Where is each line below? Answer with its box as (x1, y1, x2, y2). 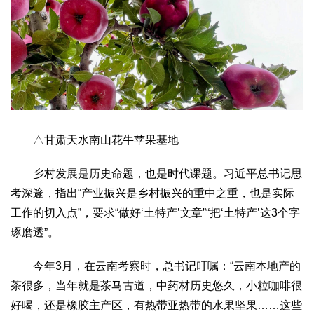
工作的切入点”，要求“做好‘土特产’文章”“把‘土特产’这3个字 (11, 206, 300, 219)
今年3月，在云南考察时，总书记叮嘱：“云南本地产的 (11, 259, 301, 272)
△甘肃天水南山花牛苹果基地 (11, 133, 179, 146)
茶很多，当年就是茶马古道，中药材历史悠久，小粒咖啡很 (11, 279, 302, 292)
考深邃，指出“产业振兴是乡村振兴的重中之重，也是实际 (11, 186, 294, 199)
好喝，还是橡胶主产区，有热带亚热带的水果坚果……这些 (11, 299, 302, 311)
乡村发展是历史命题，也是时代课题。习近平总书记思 (11, 167, 302, 179)
